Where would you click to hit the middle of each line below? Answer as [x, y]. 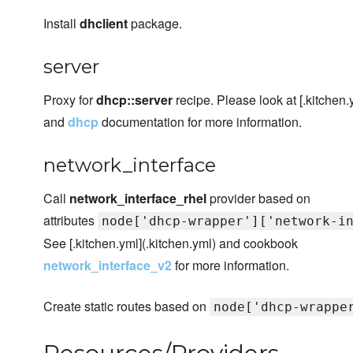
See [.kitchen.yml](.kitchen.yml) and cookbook [171, 243]
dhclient [104, 24]
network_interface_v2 [108, 266]
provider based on [258, 199]
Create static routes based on [126, 307]
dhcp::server [134, 100]
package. [155, 24]
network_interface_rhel [138, 199]
